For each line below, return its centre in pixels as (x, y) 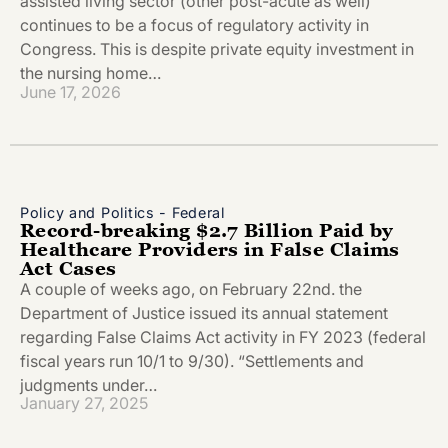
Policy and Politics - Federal (122, 212)
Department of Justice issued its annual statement (204, 312)
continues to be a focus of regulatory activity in (194, 25)
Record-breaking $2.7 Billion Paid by (207, 229)
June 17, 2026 (70, 91)
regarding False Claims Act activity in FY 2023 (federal (223, 336)
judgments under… (88, 384)
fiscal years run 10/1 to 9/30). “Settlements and (192, 360)
